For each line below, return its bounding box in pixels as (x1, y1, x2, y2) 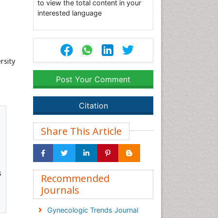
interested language (37, 9, 102, 17)
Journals (41, 183, 79, 197)
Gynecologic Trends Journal (47, 206, 138, 214)
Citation (78, 101, 108, 110)
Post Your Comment (56, 74, 130, 84)
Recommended (41, 172, 109, 185)
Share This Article (41, 125, 122, 138)
